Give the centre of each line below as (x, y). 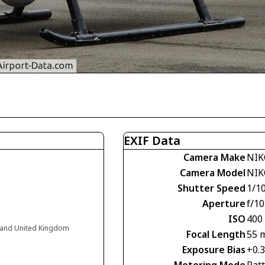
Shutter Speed (211, 188)
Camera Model (213, 172)
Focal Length (216, 234)
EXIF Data (152, 140)
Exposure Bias (214, 249)
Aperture (224, 203)
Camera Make (214, 157)
